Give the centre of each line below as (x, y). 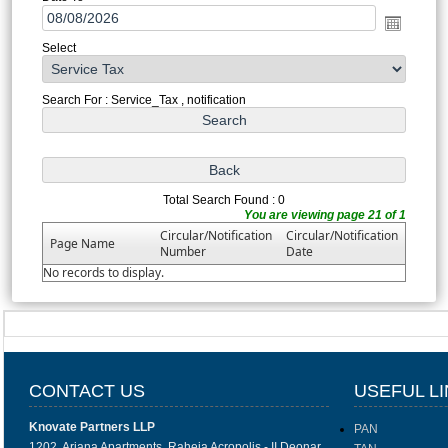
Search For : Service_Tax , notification (143, 99)
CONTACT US (87, 391)
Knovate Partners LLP (92, 427)
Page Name (82, 243)
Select (58, 47)
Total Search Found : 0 (224, 199)
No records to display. (103, 272)
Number (182, 251)
